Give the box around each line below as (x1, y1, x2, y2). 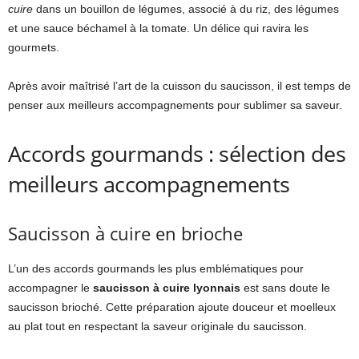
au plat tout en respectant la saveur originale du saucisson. (8, 320, 307, 333)
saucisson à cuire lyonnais (93, 281, 240, 295)
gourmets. (8, 41, 59, 54)
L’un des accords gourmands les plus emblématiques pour (8, 262, 304, 276)
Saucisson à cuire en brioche (8, 221, 243, 246)
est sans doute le (240, 281, 330, 295)
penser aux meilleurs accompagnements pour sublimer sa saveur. (8, 99, 342, 112)
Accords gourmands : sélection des (8, 139, 346, 169)
